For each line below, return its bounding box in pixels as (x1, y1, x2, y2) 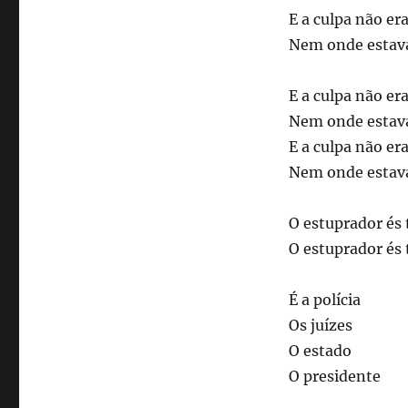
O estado (288, 342, 352, 361)
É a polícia (288, 291, 361, 310)
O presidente (288, 367, 381, 386)
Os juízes (288, 316, 352, 335)
